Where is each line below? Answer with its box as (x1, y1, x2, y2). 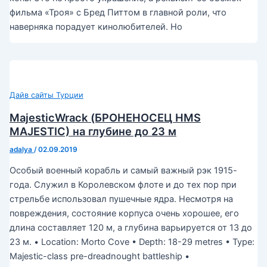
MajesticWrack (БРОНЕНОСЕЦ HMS (9, 110, 201, 124)
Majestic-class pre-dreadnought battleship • (9, 251, 190, 262)
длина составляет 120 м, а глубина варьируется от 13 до (9, 222, 252, 234)
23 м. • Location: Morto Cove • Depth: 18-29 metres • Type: (9, 237, 254, 248)
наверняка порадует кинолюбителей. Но (9, 21, 182, 33)
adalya (9, 145, 34, 154)
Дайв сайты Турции (9, 90, 83, 100)
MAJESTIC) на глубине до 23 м (9, 124, 176, 138)
